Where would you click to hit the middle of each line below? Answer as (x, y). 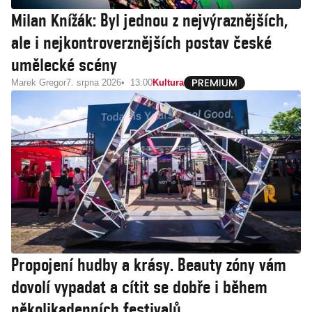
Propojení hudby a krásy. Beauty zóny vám (149, 265)
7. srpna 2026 (94, 83)
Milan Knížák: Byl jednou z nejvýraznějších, (149, 20)
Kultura (168, 83)
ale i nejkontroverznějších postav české (141, 42)
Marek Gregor (39, 83)
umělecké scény (64, 65)
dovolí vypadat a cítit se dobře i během (139, 287)
